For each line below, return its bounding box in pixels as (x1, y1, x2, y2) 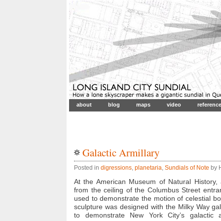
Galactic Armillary (82, 146, 159, 159)
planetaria (135, 164, 162, 171)
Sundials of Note (165, 164, 209, 171)
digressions (101, 164, 132, 171)
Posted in (74, 164, 101, 171)
